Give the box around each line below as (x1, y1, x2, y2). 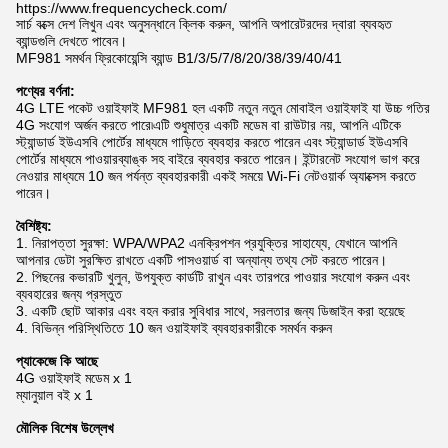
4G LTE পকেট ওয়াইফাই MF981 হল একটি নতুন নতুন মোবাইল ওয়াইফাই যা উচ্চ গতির (16, 100, 430, 116)
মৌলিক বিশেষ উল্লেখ (16, 420, 114, 436)
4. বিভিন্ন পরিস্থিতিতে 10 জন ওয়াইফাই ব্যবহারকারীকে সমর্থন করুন (16, 320, 332, 336)
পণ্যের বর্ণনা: (16, 83, 75, 99)
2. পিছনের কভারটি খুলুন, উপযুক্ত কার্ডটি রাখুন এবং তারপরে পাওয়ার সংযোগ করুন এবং (16, 269, 410, 285)
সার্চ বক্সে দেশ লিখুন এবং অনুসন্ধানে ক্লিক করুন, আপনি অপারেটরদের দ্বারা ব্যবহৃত (16, 16, 392, 32)
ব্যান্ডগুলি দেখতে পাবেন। (16, 33, 127, 49)
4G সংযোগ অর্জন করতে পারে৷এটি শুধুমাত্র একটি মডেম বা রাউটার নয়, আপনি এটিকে (16, 117, 401, 133)
